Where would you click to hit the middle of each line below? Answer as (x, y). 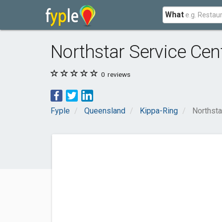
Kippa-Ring (159, 111)
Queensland (105, 111)
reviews (118, 74)
